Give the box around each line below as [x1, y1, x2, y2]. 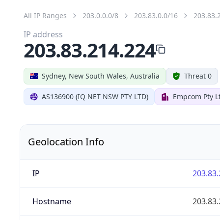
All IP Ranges [24, 10, 67, 20]
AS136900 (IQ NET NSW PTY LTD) [42, 91, 148, 101]
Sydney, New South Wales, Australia [42, 71, 160, 81]
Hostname [32, 195, 71, 207]
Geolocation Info [28, 135, 104, 148]
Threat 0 [184, 71, 212, 81]
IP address [24, 28, 63, 40]
